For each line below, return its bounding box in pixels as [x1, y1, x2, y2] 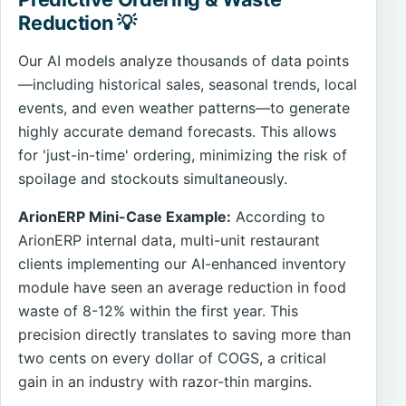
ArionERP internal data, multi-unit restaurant [18, 230, 321, 249]
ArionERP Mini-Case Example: [18, 207, 232, 226]
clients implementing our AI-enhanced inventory [18, 254, 347, 273]
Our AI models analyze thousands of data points [18, 51, 350, 70]
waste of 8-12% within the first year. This [18, 301, 299, 320]
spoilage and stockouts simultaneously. [18, 169, 288, 188]
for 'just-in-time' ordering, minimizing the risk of [18, 145, 348, 164]
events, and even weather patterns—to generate [18, 98, 351, 117]
